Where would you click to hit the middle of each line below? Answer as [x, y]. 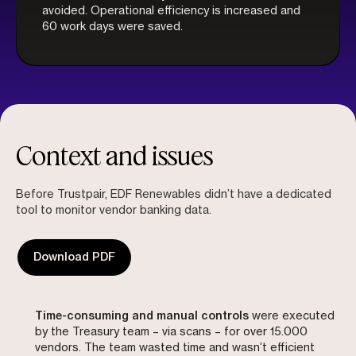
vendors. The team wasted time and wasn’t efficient [175, 348]
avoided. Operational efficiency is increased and [171, 11]
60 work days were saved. [112, 27]
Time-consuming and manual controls [142, 317]
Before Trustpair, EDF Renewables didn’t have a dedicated [174, 195]
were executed [292, 317]
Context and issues [114, 155]
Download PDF [74, 257]
